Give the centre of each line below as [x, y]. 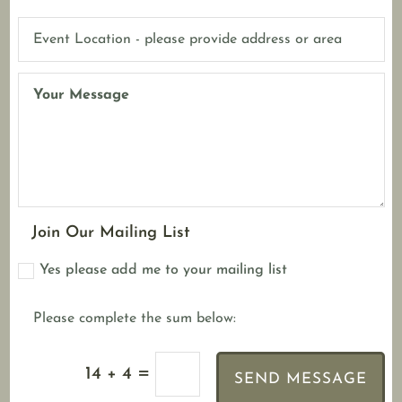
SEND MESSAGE [300, 380]
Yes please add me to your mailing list [163, 270]
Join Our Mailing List [110, 232]
